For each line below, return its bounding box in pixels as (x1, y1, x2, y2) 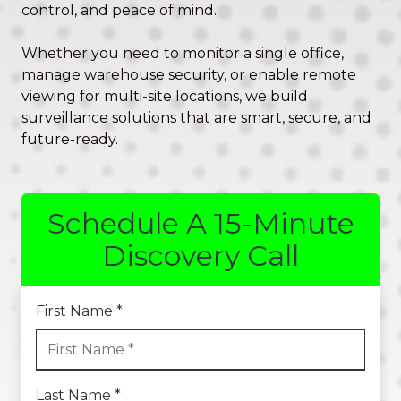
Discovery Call (102, 238, 299, 274)
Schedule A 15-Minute (47, 206, 354, 242)
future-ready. (21, 131, 118, 149)
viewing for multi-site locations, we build (21, 88, 308, 106)
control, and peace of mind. (21, 2, 217, 20)
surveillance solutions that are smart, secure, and (21, 109, 371, 127)
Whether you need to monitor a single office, (21, 45, 344, 63)
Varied (140, 80, 185, 98)
